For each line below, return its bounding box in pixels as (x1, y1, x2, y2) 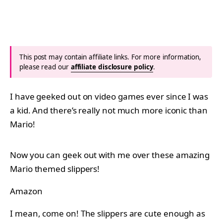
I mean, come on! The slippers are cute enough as (10, 207, 206, 219)
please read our (19, 62, 71, 71)
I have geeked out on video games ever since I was (10, 90, 208, 102)
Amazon (10, 185, 43, 197)
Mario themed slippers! (10, 163, 100, 174)
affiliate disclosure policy (70, 62, 154, 71)
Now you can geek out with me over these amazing (10, 149, 210, 161)
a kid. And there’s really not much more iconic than (10, 104, 208, 116)
